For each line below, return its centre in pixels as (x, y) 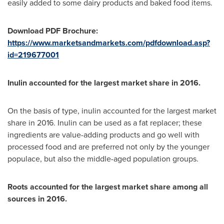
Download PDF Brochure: (53, 31)
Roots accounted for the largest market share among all (108, 187)
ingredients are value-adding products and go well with (103, 135)
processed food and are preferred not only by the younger (108, 147)
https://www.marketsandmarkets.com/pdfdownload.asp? (109, 43)
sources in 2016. (37, 199)
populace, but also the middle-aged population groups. (103, 159)
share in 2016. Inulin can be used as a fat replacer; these (105, 123)
